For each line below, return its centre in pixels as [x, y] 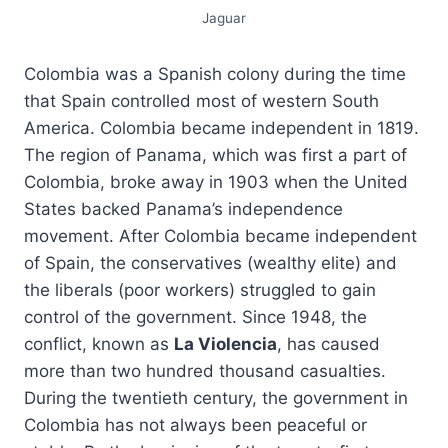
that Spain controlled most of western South [201, 100]
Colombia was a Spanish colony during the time [215, 73]
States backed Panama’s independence [183, 208]
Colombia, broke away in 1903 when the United [216, 181]
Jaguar [224, 17]
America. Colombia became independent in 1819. [221, 127]
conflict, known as [99, 343]
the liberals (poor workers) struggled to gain [200, 289]
